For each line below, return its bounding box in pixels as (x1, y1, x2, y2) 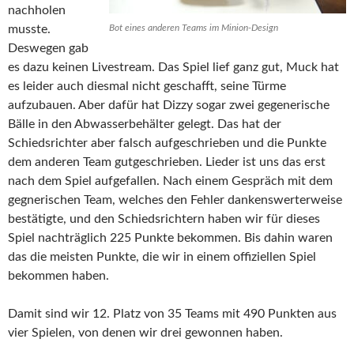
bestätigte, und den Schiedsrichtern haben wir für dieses (8, 213, 320, 226)
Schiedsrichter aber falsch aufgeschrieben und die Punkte (8, 137, 326, 150)
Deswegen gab (8, 42, 88, 55)
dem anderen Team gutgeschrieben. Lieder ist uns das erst (8, 156, 326, 169)
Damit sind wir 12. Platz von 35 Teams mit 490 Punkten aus (8, 307, 337, 321)
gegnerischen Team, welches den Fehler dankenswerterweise (8, 194, 342, 207)
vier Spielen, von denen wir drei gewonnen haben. (8, 326, 283, 340)
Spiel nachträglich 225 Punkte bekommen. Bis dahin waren (8, 232, 333, 245)
